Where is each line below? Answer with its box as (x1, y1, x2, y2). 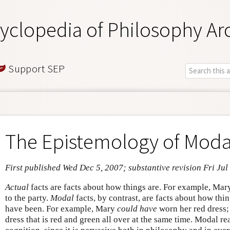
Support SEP (6, 61, 65, 75)
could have (117, 203, 157, 214)
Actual (5, 182, 29, 192)
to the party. (5, 193, 50, 203)
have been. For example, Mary (5, 203, 117, 214)
